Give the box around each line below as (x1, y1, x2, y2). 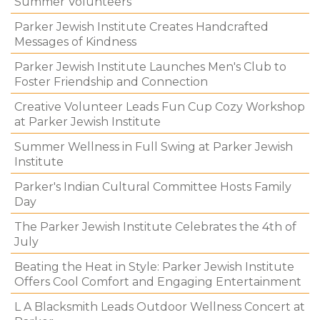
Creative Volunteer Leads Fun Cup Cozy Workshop (14, 100, 305, 114)
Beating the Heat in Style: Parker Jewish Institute (14, 260, 294, 274)
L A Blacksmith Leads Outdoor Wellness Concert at (14, 300, 305, 314)
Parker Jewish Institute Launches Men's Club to (14, 60, 286, 74)
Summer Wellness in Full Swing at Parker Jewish (14, 140, 293, 154)
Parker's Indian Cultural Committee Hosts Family (14, 180, 291, 194)
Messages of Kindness (14, 35, 136, 49)
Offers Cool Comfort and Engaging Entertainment (14, 275, 301, 289)
